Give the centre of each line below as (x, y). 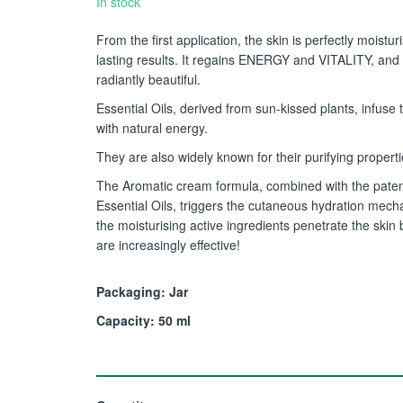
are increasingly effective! (168, 245)
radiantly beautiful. (148, 79)
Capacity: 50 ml (143, 320)
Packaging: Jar (142, 291)
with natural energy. (152, 128)
